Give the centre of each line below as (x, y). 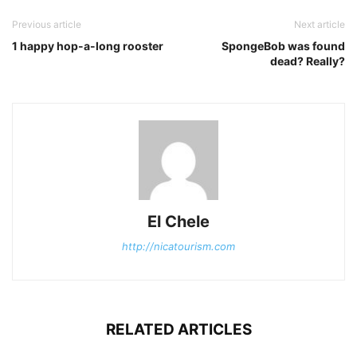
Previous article (47, 24)
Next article (320, 24)
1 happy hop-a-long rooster (88, 45)
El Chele (178, 221)
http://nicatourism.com (178, 246)
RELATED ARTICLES (178, 329)
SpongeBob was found (283, 45)
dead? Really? (308, 61)
